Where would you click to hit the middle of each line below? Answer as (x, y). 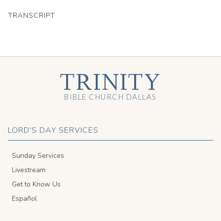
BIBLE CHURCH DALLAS (110, 97)
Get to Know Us (36, 184)
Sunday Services (38, 156)
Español (24, 199)
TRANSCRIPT (32, 15)
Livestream (29, 170)
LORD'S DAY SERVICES (53, 130)
